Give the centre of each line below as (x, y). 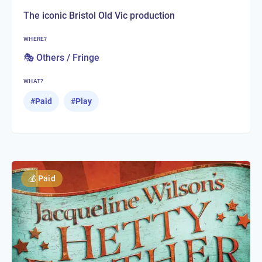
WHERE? (35, 39)
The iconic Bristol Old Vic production (99, 15)
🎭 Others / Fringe (61, 57)
